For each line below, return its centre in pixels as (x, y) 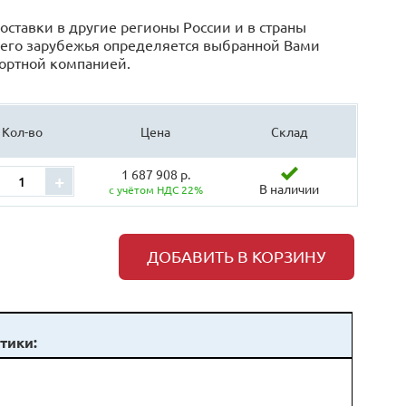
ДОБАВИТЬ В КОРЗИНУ (237, 256)
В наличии (290, 188)
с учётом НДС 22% (155, 189)
